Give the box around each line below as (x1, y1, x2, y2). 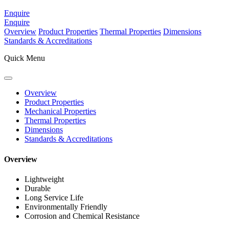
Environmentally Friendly (25, 202, 107, 211)
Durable (25, 184, 51, 193)
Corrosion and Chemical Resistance (25, 211, 140, 220)
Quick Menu (4, 54, 45, 63)
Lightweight (25, 174, 64, 184)
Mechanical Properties (25, 107, 96, 116)
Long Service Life (25, 193, 83, 202)
